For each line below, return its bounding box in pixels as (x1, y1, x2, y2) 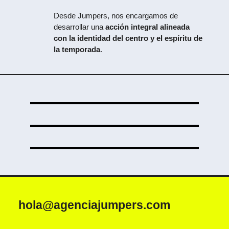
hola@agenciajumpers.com (18, 198, 170, 212)
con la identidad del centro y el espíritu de (54, 34, 203, 43)
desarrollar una (54, 22, 106, 32)
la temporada (54, 45, 101, 54)
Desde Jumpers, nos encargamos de (54, 11, 178, 20)
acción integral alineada (105, 22, 190, 32)
